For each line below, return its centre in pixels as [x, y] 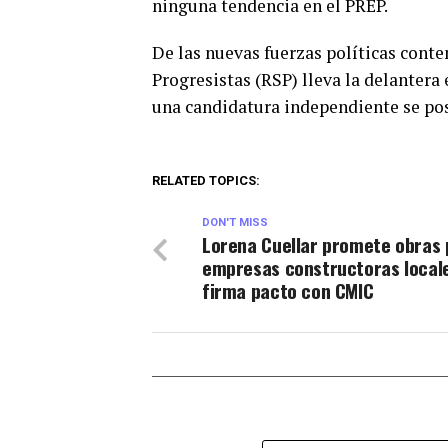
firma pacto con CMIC [288, 291]
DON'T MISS [235, 223]
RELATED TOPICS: [206, 181]
